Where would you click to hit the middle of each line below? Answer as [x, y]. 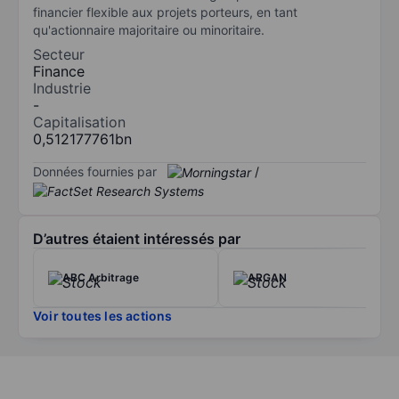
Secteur [59, 54]
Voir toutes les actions [103, 316]
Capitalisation [79, 122]
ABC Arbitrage [101, 278]
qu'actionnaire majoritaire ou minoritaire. [149, 29]
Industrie [62, 88]
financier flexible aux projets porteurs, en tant [165, 12]
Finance [59, 71]
